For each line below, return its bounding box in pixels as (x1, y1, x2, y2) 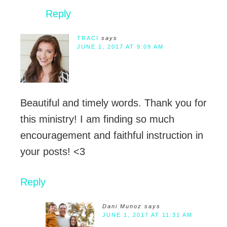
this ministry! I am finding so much (20, 113, 174, 125)
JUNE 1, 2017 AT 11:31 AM (102, 212, 193, 218)
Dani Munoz (102, 203, 142, 210)
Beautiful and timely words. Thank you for (20, 97, 207, 109)
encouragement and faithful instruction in (20, 130, 203, 141)
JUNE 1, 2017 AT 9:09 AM (77, 44, 164, 50)
